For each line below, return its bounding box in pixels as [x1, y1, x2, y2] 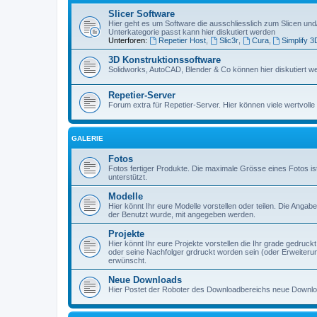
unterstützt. [108, 172, 147, 181]
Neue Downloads [108, 274, 182, 285]
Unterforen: [108, 35, 147, 45]
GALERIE [71, 134, 103, 142]
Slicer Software [108, 8, 175, 19]
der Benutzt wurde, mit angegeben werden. [108, 209, 255, 219]
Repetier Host [158, 35, 206, 45]
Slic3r [219, 35, 238, 45]
